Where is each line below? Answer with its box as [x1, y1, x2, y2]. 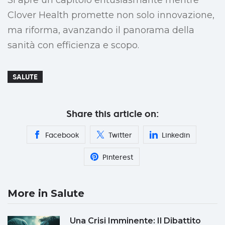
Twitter [108, 131, 132, 140]
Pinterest [102, 153, 133, 162]
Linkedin [162, 131, 190, 140]
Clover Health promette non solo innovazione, [8, 10, 214, 21]
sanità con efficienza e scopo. [8, 40, 139, 51]
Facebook [45, 131, 79, 140]
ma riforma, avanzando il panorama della [8, 25, 194, 36]
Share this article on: [66, 108, 159, 120]
